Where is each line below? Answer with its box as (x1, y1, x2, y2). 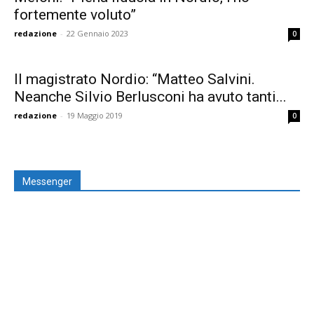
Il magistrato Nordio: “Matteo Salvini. (14, 71, 255, 88)
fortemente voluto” (14, 6, 136, 23)
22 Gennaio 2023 (67, 28, 128, 39)
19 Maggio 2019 (67, 110, 123, 121)
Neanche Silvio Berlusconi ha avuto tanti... (14, 88, 287, 105)
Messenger (22, 176, 72, 187)
